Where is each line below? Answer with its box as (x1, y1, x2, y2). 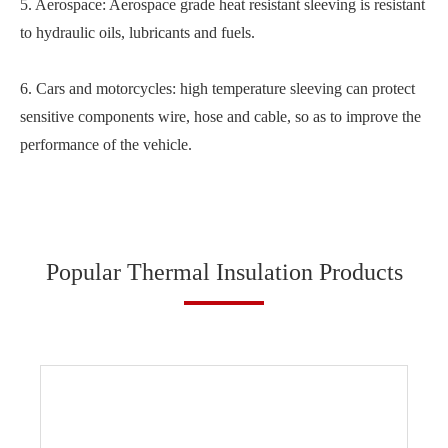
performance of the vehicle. (20, 136, 192, 154)
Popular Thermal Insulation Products (45, 259, 403, 286)
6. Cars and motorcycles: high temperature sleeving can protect (20, 80, 415, 98)
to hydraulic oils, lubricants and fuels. (20, 24, 255, 42)
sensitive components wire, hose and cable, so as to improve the (20, 108, 421, 126)
